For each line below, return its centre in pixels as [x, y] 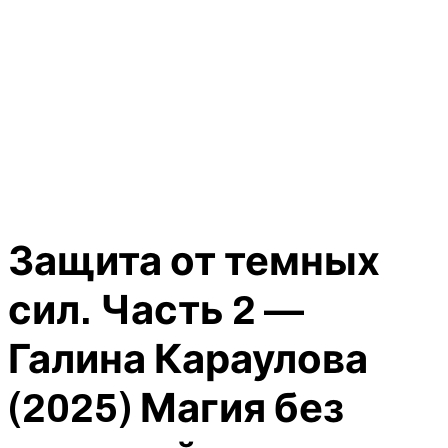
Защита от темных [194, 262]
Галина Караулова [188, 360]
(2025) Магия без [176, 409]
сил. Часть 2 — [156, 311]
